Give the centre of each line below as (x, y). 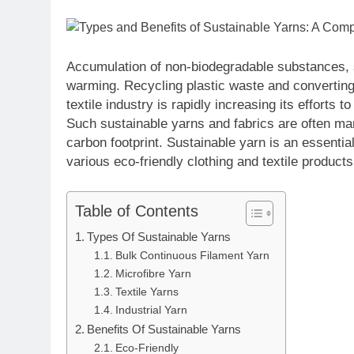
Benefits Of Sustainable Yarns (164, 329)
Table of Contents (137, 211)
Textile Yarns (147, 292)
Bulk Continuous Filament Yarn (192, 256)
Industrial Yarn (151, 310)
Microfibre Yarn (153, 274)
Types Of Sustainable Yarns (159, 237)
